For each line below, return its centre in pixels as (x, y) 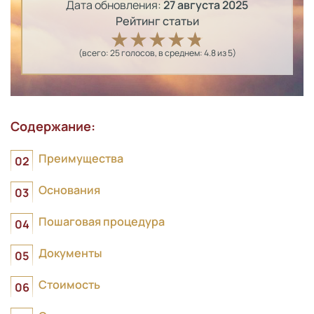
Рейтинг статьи (157, 21)
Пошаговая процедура (102, 221)
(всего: (94, 53)
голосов (138, 53)
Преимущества (81, 158)
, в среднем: (179, 53)
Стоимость (69, 285)
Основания (69, 190)
